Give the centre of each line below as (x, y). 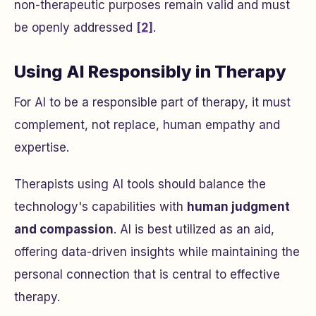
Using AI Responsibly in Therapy (150, 72)
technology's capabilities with (101, 207)
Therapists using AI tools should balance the (140, 184)
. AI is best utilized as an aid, (194, 229)
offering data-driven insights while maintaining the (157, 252)
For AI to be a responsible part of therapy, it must (152, 102)
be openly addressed (75, 28)
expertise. (42, 147)
